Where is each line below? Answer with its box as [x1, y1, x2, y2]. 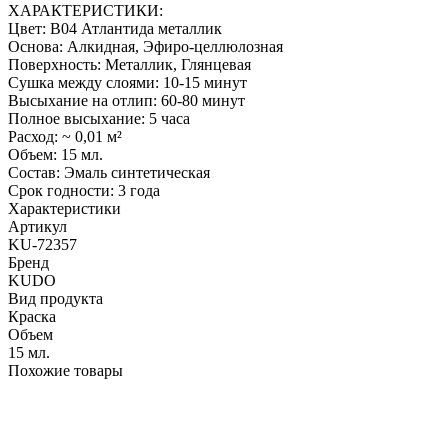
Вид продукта [8, 289, 103, 307]
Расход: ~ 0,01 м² [8, 127, 122, 145]
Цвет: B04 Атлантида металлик [8, 19, 222, 37]
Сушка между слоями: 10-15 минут [8, 73, 247, 91]
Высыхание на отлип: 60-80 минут [8, 91, 245, 109]
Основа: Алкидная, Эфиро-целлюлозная [8, 37, 283, 55]
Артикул [8, 217, 67, 235]
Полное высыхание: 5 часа [8, 109, 190, 127]
